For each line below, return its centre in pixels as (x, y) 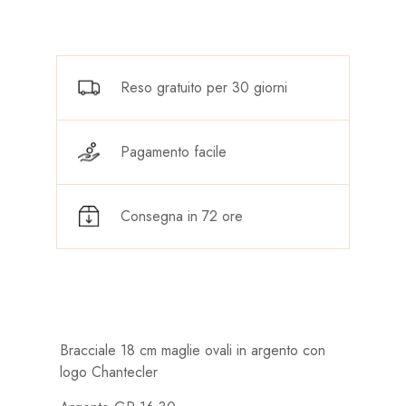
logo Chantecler (108, 372)
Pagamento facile (174, 151)
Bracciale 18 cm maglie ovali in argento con (192, 350)
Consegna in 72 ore (182, 216)
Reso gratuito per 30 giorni (204, 87)
